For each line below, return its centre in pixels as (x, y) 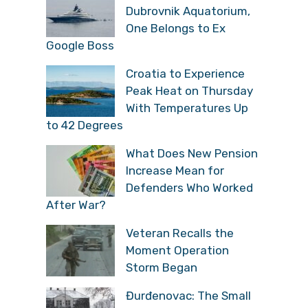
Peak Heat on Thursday (189, 90)
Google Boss (80, 45)
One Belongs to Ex (176, 28)
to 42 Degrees (85, 125)
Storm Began (162, 267)
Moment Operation (177, 250)
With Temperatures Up (187, 108)
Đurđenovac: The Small (188, 295)
